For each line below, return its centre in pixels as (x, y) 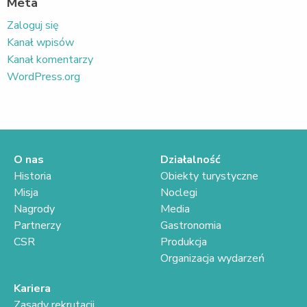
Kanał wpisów (40, 42)
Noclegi (179, 192)
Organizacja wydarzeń (212, 258)
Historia (33, 176)
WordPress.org (44, 76)
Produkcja (184, 242)
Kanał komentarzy (50, 59)
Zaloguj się (33, 25)
